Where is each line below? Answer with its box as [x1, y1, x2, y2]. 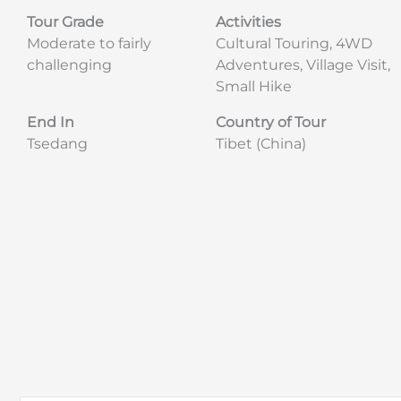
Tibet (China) [216, 134, 307, 152]
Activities [216, 13, 282, 30]
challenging [27, 55, 112, 73]
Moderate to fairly [27, 34, 151, 52]
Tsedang [27, 134, 88, 152]
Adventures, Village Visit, [216, 55, 391, 73]
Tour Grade [27, 13, 104, 30]
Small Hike [216, 77, 293, 95]
